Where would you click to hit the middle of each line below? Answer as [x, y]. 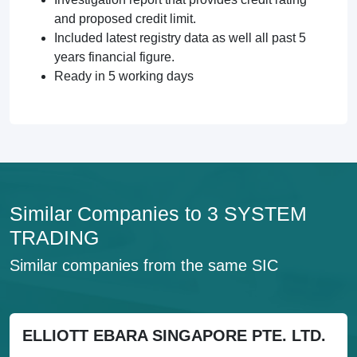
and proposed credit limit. [125, 19]
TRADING [54, 237]
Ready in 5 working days [124, 76]
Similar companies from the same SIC [144, 265]
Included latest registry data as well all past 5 [180, 38]
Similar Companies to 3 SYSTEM [158, 214]
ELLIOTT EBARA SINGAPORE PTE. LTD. [174, 335]
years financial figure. [114, 57]
